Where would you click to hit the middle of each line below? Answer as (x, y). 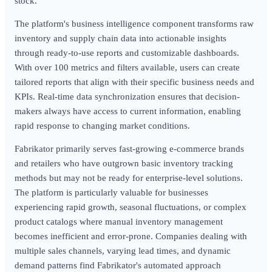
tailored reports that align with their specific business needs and (134, 82)
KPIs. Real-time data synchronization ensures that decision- (127, 97)
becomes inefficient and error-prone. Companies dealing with (131, 236)
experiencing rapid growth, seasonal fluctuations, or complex (131, 207)
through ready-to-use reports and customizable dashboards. (127, 53)
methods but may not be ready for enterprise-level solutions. (129, 178)
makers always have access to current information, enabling (128, 111)
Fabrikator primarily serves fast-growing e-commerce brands (129, 149)
